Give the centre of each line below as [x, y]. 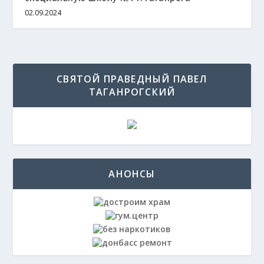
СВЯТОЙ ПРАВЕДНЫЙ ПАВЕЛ [132, 79]
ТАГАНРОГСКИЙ [132, 92]
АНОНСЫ [132, 174]
